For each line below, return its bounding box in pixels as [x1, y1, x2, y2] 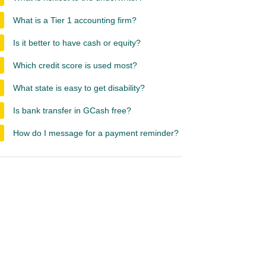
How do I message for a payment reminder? [13, 128, 179, 138]
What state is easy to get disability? [13, 83, 145, 93]
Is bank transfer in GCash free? [13, 106, 131, 115]
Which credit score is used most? [13, 61, 137, 70]
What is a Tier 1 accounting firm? [13, 15, 137, 25]
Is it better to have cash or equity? [13, 38, 141, 47]
